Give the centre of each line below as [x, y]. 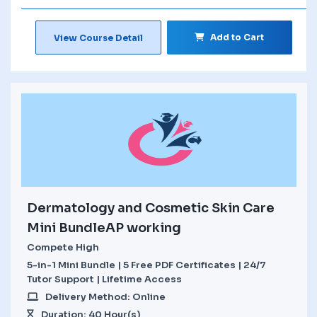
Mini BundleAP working [104, 227]
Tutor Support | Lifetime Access [104, 279]
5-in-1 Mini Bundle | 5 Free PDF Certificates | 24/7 [146, 265]
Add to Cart [237, 37]
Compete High [63, 247]
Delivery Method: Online [105, 296]
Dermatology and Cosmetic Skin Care [151, 208]
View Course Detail [98, 38]
